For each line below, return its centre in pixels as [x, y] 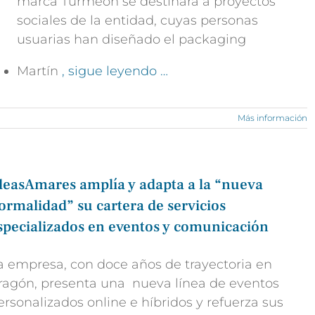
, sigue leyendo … [115, 71]
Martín [39, 71]
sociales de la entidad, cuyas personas [137, 20]
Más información [272, 118]
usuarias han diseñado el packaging [131, 39]
